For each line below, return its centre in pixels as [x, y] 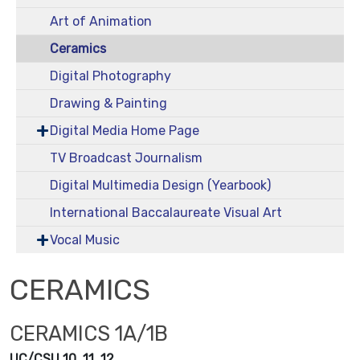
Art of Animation [100, 21]
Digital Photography [110, 76]
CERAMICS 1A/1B [89, 333]
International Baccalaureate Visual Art [166, 212]
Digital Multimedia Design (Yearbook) [160, 185]
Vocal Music [84, 239]
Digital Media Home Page [124, 130]
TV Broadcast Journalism [126, 157]
